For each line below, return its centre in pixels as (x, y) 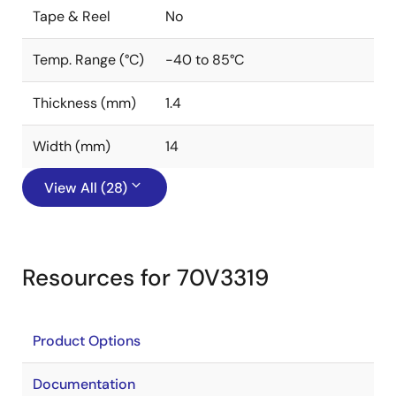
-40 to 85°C (205, 60)
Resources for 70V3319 (145, 278)
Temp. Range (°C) (88, 60)
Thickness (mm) (84, 103)
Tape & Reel (72, 16)
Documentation (84, 384)
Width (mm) (72, 146)
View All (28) (86, 188)
